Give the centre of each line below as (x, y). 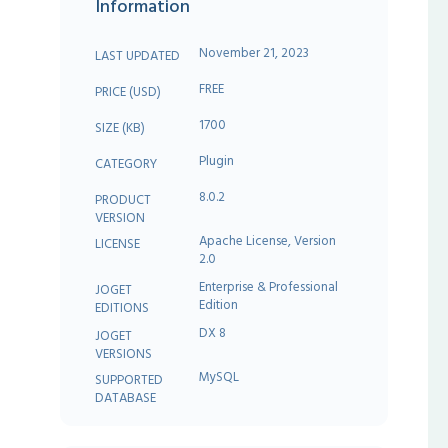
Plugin (217, 160)
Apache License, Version (268, 240)
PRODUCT (123, 199)
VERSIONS (124, 353)
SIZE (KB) (120, 127)
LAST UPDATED (138, 55)
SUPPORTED (129, 379)
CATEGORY (126, 163)
